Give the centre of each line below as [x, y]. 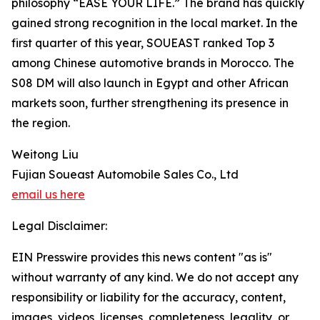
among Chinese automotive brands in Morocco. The [153, 63]
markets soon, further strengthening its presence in [150, 103]
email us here [48, 194]
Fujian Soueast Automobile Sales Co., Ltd [125, 174]
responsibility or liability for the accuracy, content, [149, 297]
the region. [41, 123]
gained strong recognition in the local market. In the [155, 23]
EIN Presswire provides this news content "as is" [142, 257]
